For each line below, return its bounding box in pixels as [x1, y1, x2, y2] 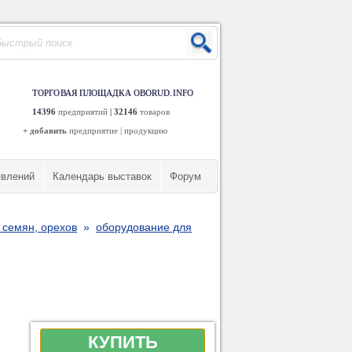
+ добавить [23, 126, 67, 135]
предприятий [58, 107, 108, 116]
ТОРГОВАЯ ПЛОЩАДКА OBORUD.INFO [32, 88, 193, 97]
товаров [140, 107, 170, 116]
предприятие [69, 126, 118, 135]
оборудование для [96, 221, 192, 233]
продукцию [124, 126, 167, 135]
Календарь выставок [53, 170, 152, 182]
